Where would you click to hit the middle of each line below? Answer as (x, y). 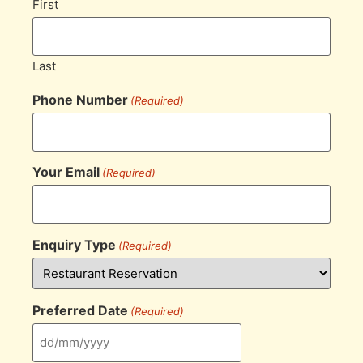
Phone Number (80, 99)
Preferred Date (80, 310)
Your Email (66, 172)
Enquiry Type (74, 245)
